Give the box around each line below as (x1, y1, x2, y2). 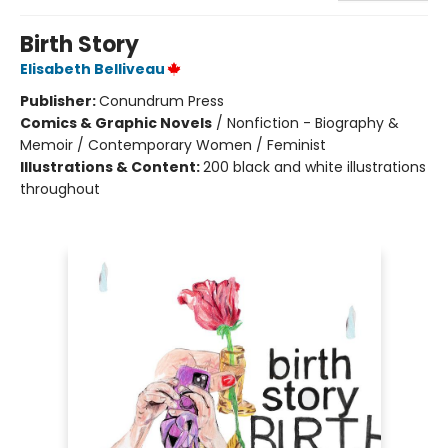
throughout (20, 178, 100, 199)
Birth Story (20, 28, 139, 60)
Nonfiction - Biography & (227, 112, 399, 133)
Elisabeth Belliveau (20, 58, 165, 79)
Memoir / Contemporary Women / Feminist (20, 134, 326, 155)
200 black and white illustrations (203, 156, 426, 177)
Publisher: (20, 90, 99, 111)
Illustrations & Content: (20, 156, 203, 177)
